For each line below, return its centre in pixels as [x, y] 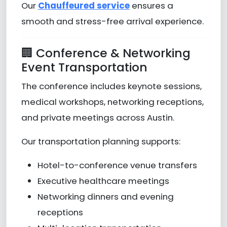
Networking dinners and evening [105, 196]
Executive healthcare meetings [103, 181]
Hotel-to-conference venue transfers [117, 165]
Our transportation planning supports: [101, 141]
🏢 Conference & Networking [106, 53]
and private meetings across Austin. [98, 117]
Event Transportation [84, 67]
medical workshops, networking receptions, [112, 102]
